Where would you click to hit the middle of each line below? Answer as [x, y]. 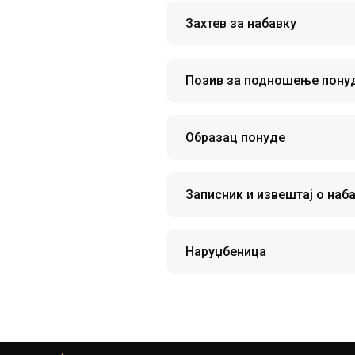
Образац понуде [235, 137]
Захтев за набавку [240, 23]
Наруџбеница [225, 252]
